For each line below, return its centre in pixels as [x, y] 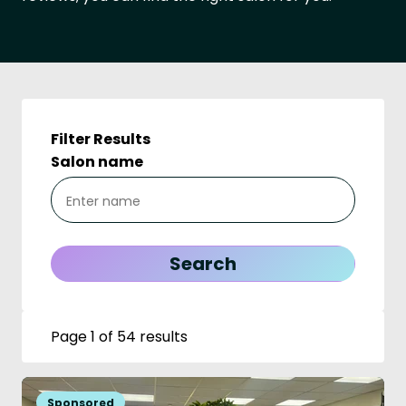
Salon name [97, 162]
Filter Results [101, 139]
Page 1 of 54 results [119, 337]
